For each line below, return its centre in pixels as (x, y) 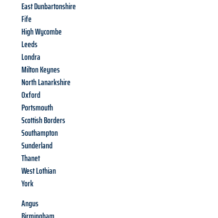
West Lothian (39, 171)
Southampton (40, 133)
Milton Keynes (41, 70)
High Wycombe (42, 32)
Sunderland (37, 146)
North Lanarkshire (46, 82)
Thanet (31, 158)
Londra (31, 57)
